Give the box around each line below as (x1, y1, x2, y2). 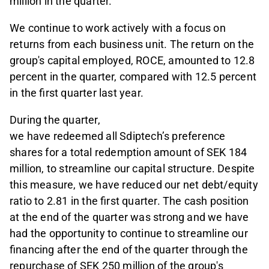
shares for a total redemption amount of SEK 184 (10, 146, 247, 159)
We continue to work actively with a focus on (10, 22, 226, 34)
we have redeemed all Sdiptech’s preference (10, 130, 226, 143)
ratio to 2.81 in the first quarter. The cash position (10, 195, 249, 208)
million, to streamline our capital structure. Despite (10, 162, 255, 175)
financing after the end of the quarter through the (10, 243, 248, 256)
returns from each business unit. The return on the (10, 38, 255, 50)
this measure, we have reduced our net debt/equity (10, 178, 258, 192)
